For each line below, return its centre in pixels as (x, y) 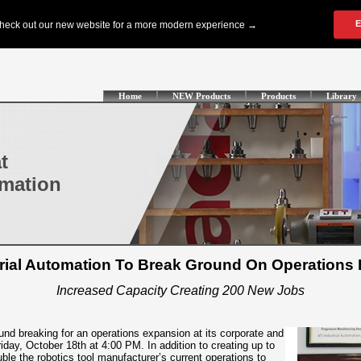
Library (342, 96)
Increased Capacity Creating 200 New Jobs (180, 290)
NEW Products (201, 96)
